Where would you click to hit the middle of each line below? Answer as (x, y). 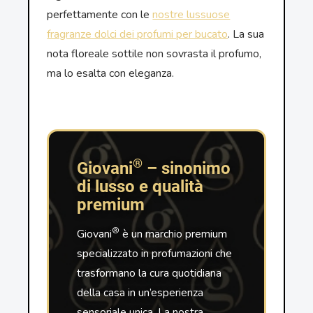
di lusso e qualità (140, 187)
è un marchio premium (174, 234)
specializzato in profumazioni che (155, 254)
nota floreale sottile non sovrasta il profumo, (154, 54)
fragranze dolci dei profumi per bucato (138, 35)
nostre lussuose (191, 15)
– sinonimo (187, 169)
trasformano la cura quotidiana (150, 274)
